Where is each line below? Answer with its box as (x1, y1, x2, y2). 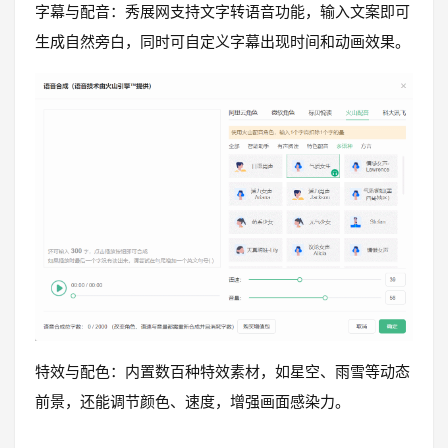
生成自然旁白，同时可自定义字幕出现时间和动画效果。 (35, 32, 410, 52)
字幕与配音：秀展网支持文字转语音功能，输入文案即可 (35, 2, 410, 22)
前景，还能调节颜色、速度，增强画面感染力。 (35, 392, 350, 412)
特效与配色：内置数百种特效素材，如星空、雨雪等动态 (35, 362, 410, 382)
